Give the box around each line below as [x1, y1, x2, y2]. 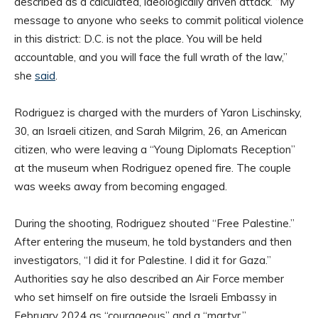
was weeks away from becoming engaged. [14, 180, 227, 194]
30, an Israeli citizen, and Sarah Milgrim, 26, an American [14, 124, 287, 138]
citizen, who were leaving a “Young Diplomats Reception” [14, 143, 295, 157]
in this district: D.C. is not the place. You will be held [14, 32, 262, 46]
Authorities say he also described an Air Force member [14, 272, 284, 286]
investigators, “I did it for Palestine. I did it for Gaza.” [14, 253, 271, 268]
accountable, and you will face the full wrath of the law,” [14, 50, 287, 65]
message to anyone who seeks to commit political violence [14, 13, 304, 28]
